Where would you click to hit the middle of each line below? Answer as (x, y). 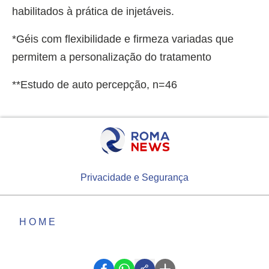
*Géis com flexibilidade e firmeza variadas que (123, 39)
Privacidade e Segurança (134, 178)
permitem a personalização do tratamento (112, 57)
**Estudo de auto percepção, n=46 (95, 84)
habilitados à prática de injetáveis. (93, 11)
